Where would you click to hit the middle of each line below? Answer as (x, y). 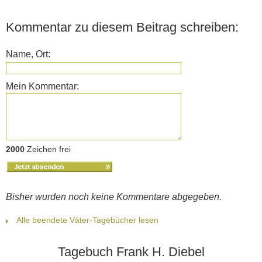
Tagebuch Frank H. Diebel (131, 252)
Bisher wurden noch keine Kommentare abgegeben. (114, 197)
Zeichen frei (48, 149)
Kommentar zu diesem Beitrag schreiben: (122, 27)
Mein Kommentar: (42, 87)
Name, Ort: (28, 54)
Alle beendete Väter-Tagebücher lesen (87, 220)
